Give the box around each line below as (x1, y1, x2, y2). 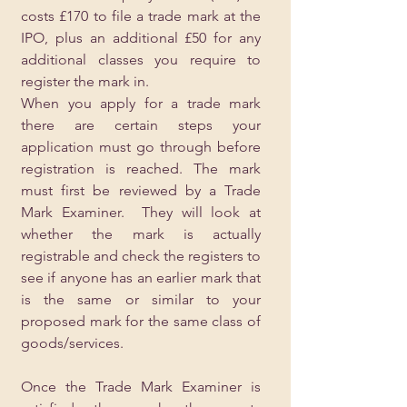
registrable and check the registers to (21, 247, 261, 264)
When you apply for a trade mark (21, 94, 261, 112)
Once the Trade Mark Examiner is (21, 378, 261, 395)
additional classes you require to (21, 51, 261, 68)
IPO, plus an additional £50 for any (21, 29, 261, 46)
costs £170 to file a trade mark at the (21, 7, 261, 25)
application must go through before (21, 138, 261, 155)
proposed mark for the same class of (21, 313, 261, 330)
